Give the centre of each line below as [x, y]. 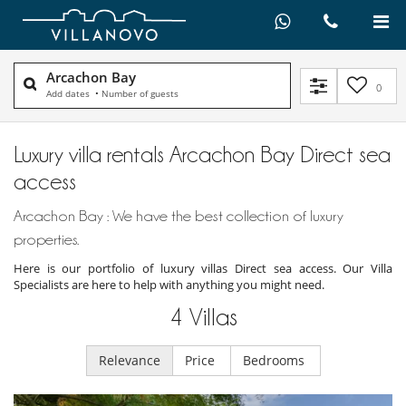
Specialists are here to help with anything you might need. [169, 285]
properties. [46, 240]
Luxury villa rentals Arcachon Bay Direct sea [202, 155]
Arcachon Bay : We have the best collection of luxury [179, 216]
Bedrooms [275, 361]
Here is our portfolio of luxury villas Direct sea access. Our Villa [203, 269]
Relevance [129, 361]
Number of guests [140, 94]
